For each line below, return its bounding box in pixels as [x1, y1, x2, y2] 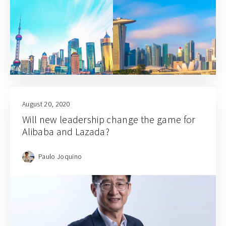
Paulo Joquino [38, 151, 82, 161]
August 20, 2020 [22, 99, 70, 109]
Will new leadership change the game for [22, 113, 196, 126]
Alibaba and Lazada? [22, 125, 110, 138]
